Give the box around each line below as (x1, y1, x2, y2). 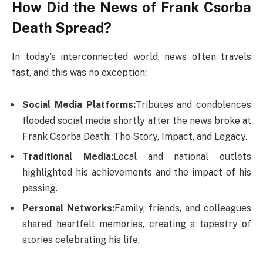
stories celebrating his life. (22, 234, 140, 246)
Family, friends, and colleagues (114, 203, 251, 214)
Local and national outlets (113, 151, 251, 163)
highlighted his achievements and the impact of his (22, 167, 251, 178)
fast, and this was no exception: (12, 66, 147, 78)
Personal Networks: (22, 203, 114, 214)
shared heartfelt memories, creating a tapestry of (22, 218, 251, 230)
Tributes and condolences (135, 99, 251, 111)
